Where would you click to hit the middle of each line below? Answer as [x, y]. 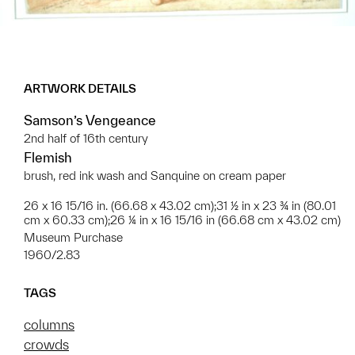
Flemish [48, 157]
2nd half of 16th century [86, 138]
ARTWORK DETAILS [80, 88]
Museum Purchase [73, 237]
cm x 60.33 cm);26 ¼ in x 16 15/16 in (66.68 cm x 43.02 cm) [182, 219]
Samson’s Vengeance [90, 120]
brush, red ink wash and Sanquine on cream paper [155, 175]
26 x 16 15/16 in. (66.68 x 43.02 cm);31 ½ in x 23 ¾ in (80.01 [180, 205]
